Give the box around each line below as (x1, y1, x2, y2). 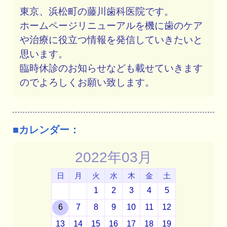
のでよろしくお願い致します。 (20, 77, 155, 88)
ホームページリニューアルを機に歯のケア (20, 20, 203, 31)
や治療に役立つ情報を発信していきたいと (20, 34, 203, 45)
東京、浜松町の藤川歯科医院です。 (20, 6, 174, 17)
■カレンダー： (13, 124, 80, 135)
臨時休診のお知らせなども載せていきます (20, 62, 203, 73)
